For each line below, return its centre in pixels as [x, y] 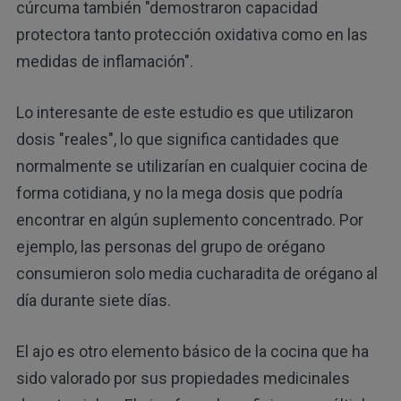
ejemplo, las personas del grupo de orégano [170, 247]
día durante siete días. [93, 301]
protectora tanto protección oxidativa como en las [192, 35]
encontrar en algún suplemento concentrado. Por [189, 220]
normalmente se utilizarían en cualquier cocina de [192, 166]
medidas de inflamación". [104, 62]
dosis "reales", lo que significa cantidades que [177, 140]
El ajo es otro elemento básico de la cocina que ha [192, 352]
